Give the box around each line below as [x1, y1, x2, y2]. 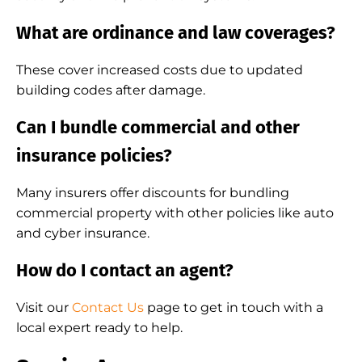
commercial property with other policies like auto [16, 205, 334, 221]
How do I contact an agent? [16, 259, 234, 281]
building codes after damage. [16, 82, 205, 98]
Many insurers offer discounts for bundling [16, 185, 289, 200]
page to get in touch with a [144, 300, 323, 315]
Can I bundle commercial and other [16, 116, 300, 138]
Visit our [16, 300, 72, 315]
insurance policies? [16, 145, 172, 166]
